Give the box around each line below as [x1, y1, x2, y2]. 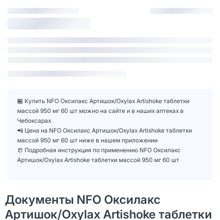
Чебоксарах [17, 116, 51, 124]
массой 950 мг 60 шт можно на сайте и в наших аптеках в [17, 107, 184, 114]
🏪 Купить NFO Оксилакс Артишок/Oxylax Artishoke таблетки [17, 97, 190, 105]
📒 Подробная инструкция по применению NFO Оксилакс [17, 146, 181, 154]
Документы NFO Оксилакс [5, 192, 161, 207]
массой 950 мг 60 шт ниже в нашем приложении [17, 136, 158, 144]
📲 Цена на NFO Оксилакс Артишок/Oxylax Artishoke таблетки [17, 126, 192, 134]
